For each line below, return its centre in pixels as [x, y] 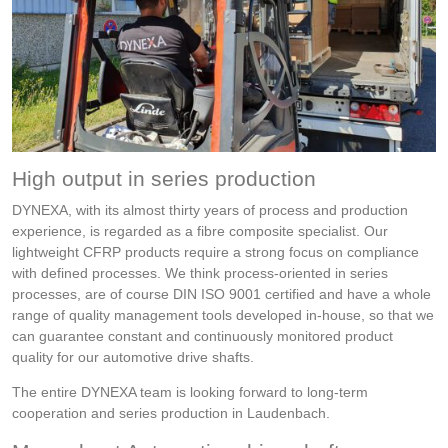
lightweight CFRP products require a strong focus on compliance [215, 251]
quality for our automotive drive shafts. [135, 356]
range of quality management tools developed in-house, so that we [223, 314]
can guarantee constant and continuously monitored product [202, 335]
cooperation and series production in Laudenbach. [171, 412]
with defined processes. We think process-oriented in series [200, 272]
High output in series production [164, 178]
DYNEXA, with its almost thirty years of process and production [210, 209]
